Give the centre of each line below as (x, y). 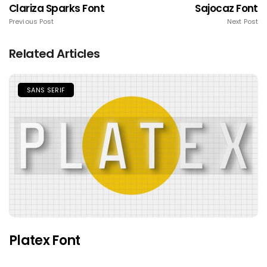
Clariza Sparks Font (57, 9)
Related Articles (55, 54)
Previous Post (32, 22)
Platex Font (45, 241)
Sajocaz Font (226, 9)
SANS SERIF (46, 90)
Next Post (243, 22)
